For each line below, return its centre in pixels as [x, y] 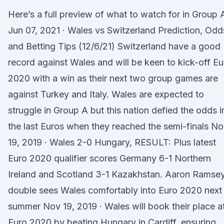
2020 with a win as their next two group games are [113, 78]
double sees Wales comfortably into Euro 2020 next [115, 190]
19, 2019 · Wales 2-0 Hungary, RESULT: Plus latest [112, 142]
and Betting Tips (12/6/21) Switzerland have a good [114, 46]
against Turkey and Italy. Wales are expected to [106, 94]
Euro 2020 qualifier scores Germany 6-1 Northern [109, 158]
